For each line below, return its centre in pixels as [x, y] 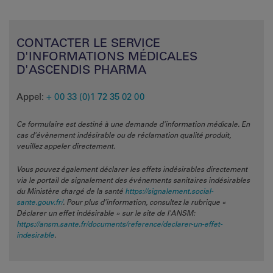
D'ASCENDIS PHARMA [81, 69]
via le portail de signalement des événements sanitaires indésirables [133, 179]
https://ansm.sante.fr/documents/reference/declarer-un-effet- [119, 223]
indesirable [35, 234]
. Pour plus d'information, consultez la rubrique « [144, 201]
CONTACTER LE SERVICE [88, 43]
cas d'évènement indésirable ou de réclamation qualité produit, [124, 134]
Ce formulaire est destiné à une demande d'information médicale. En [133, 123]
